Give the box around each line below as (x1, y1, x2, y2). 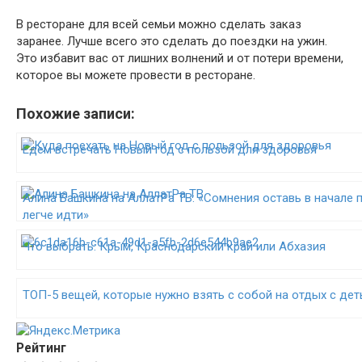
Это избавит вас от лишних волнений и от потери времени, (16, 51, 343, 65)
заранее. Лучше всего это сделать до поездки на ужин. (16, 34, 327, 48)
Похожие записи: (16, 105, 135, 122)
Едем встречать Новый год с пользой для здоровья (23, 142, 317, 157)
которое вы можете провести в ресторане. (16, 68, 255, 82)
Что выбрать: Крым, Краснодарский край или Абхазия (23, 239, 326, 254)
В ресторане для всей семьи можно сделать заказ (16, 17, 301, 32)
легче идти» (23, 208, 89, 222)
